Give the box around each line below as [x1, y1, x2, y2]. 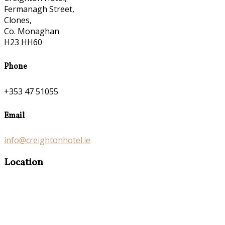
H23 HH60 [4, 37, 42, 48]
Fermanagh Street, [4, 4, 74, 15]
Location [4, 156, 43, 170]
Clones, [4, 15, 32, 26]
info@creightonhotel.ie [4, 135, 90, 146]
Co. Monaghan [4, 26, 59, 37]
